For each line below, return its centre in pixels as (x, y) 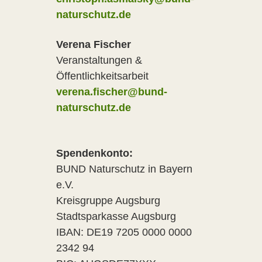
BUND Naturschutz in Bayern (124, 169)
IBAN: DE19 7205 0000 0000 (124, 232)
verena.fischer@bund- (112, 92)
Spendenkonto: (96, 153)
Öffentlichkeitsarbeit (102, 76)
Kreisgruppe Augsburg (108, 201)
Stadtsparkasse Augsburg (116, 216)
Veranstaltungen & (99, 60)
